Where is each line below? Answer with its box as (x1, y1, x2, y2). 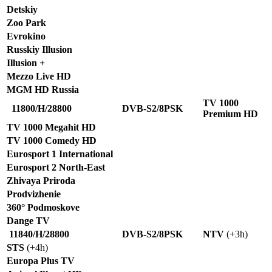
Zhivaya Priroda (7, 175, 75, 186)
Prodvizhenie (7, 188, 61, 199)
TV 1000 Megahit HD (7, 121, 96, 132)
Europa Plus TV (7, 255, 75, 266)
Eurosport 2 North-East (7, 161, 105, 172)
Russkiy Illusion (7, 44, 72, 55)
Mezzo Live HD (7, 70, 71, 81)
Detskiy (7, 4, 38, 15)
